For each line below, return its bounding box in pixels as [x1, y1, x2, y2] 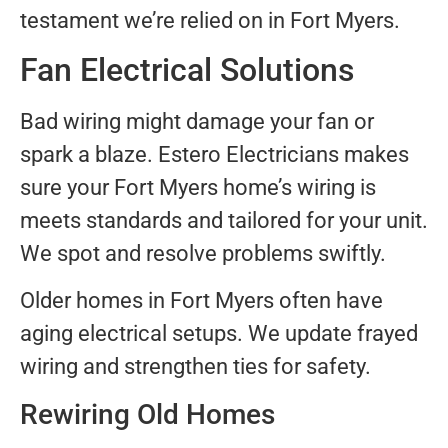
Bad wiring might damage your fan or [20, 109, 374, 135]
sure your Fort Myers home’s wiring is [20, 175, 376, 201]
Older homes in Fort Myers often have [20, 288, 383, 314]
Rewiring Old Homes [20, 397, 275, 431]
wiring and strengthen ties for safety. [20, 354, 371, 380]
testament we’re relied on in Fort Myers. [20, 7, 400, 33]
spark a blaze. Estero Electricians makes [20, 142, 409, 168]
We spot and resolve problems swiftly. [20, 241, 386, 267]
